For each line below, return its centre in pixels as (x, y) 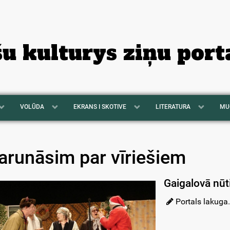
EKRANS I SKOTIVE (100, 107)
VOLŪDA (32, 107)
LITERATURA (173, 107)
